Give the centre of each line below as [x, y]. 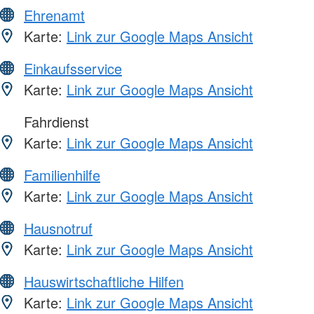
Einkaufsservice [73, 68]
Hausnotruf [58, 228]
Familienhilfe [62, 175]
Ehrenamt [54, 15]
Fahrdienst [54, 121]
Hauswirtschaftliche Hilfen [104, 281]
